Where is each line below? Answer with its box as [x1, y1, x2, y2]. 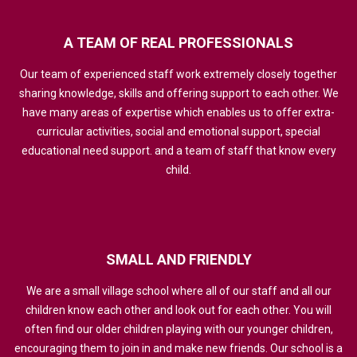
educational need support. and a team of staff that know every [21, 144, 336, 158]
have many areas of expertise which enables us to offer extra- [22, 106, 335, 120]
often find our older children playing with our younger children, [24, 323, 333, 336]
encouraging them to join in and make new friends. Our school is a [14, 342, 343, 355]
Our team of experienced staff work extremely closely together [20, 68, 337, 81]
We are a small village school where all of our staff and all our [25, 284, 331, 298]
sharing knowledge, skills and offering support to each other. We [18, 87, 339, 100]
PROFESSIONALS [178, 34, 293, 52]
